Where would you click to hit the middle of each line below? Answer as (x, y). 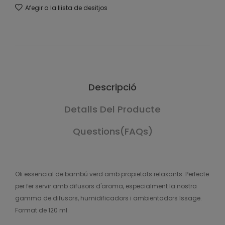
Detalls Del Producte (113, 109)
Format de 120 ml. (42, 210)
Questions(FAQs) (113, 132)
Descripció (113, 87)
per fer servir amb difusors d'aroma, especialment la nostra (106, 186)
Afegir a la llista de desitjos (66, 8)
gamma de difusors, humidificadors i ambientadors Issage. (108, 198)
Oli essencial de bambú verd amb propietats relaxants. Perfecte (112, 174)
